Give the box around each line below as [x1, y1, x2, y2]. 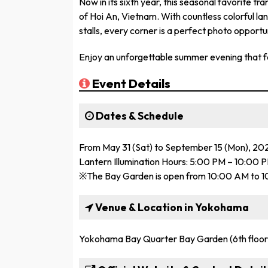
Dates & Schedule [94, 108, 184, 123]
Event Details [90, 75, 170, 91]
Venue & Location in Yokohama [93, 200, 249, 214]
